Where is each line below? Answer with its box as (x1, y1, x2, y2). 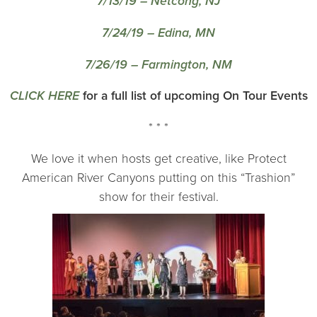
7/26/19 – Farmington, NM (85, 57, 232, 72)
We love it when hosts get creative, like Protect (30, 151, 287, 167)
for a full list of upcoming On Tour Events (79, 88, 308, 104)
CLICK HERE (9, 88, 79, 104)
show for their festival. (98, 190, 219, 205)
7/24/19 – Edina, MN (102, 25, 215, 40)
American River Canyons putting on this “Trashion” (22, 171, 295, 186)
